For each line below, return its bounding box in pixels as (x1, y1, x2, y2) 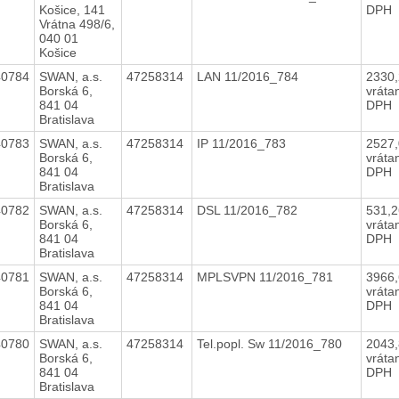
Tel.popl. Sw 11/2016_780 (196, 336, 346, 351)
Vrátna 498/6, (38, 16, 115, 31)
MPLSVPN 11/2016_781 (196, 269, 337, 284)
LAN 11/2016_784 (196, 69, 302, 84)
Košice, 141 (38, 2, 105, 17)
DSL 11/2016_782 (196, 202, 301, 217)
